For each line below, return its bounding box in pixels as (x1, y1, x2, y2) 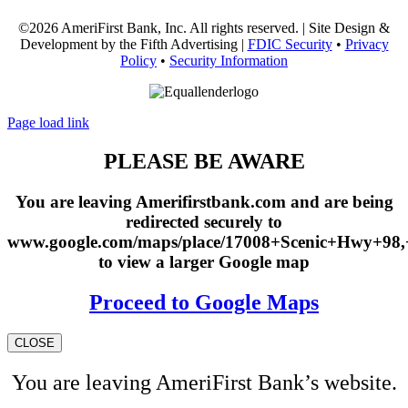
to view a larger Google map (98, 252, 310, 272)
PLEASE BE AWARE (103, 149, 305, 174)
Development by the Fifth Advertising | (19, 36, 248, 53)
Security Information (169, 53, 288, 69)
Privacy (344, 36, 389, 53)
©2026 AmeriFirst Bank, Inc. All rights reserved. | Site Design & (18, 20, 390, 36)
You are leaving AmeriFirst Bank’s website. (11, 370, 397, 394)
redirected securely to (126, 212, 282, 232)
